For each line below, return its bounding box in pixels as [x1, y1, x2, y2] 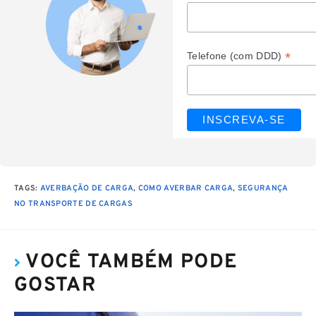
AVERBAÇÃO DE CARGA [39, 183, 134, 193]
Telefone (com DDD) [187, 50, 285, 62]
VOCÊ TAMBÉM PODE [25, 250, 238, 276]
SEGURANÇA [237, 183, 288, 193]
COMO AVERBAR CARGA [138, 183, 233, 193]
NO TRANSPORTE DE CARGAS [14, 198, 133, 209]
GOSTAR [14, 273, 96, 299]
